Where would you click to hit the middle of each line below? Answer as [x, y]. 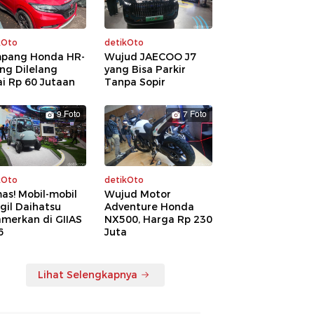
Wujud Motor [138, 194]
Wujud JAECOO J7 [150, 57]
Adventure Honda [149, 206]
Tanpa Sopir [135, 82]
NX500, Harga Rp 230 [158, 219]
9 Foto [69, 115]
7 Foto [195, 115]
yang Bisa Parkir [145, 70]
